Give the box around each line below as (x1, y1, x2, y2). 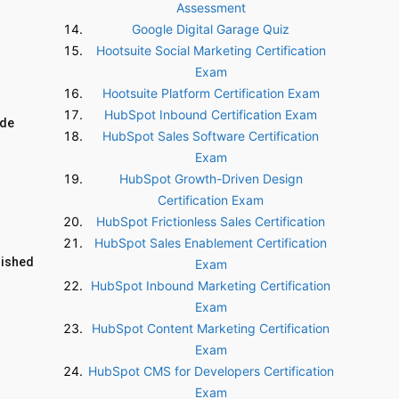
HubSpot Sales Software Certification (102, 128, 319, 143)
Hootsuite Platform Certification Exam (102, 85, 320, 101)
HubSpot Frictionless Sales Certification (96, 214, 325, 229)
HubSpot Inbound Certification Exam (104, 107, 317, 122)
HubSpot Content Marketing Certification (92, 321, 330, 336)
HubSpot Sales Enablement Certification (94, 235, 327, 250)
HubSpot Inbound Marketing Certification (91, 278, 330, 293)
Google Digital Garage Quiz (132, 21, 289, 37)
